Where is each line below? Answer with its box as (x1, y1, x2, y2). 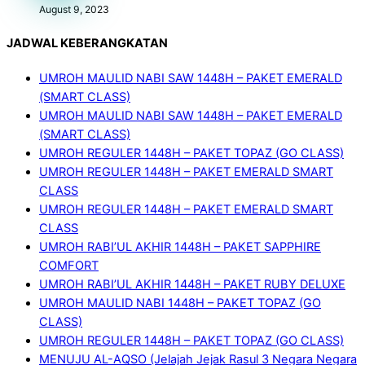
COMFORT (39, 257, 99, 273)
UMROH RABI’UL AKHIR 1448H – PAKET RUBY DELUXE (39, 276, 345, 292)
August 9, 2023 (39, 2, 109, 15)
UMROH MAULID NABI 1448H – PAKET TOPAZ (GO (39, 295, 321, 310)
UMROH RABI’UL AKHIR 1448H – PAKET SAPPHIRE (39, 239, 321, 254)
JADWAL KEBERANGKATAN (7, 36, 168, 51)
